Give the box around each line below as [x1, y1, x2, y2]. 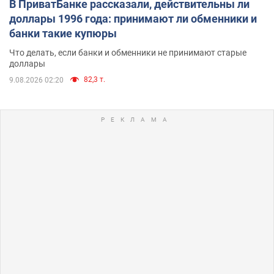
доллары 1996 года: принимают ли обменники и [9, 12, 257, 26]
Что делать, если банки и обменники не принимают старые [9, 48, 246, 58]
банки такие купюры [9, 27, 117, 40]
